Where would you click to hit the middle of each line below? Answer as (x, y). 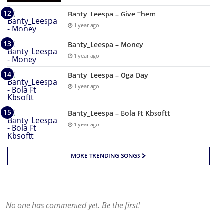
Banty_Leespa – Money (106, 45)
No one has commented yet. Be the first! (73, 206)
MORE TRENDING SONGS (106, 156)
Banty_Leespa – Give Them (112, 14)
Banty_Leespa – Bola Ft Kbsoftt (119, 113)
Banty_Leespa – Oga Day (108, 75)
